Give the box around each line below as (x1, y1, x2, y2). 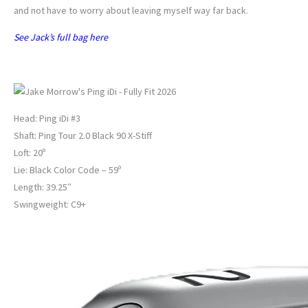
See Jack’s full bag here (14, 31, 108, 44)
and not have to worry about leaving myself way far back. (14, 4, 248, 17)
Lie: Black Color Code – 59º (14, 164, 121, 177)
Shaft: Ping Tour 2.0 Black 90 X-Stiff (14, 129, 152, 142)
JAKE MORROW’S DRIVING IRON (14, 58, 234, 71)
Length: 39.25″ (14, 181, 71, 194)
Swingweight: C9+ (14, 198, 86, 211)
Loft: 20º (14, 146, 45, 159)
